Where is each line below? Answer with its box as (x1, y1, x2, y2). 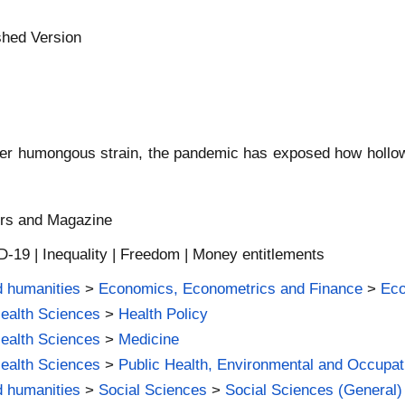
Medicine (118, 329, 180, 348)
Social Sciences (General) (225, 380, 403, 399)
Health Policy (118, 304, 209, 323)
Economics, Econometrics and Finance (99, 278, 363, 297)
